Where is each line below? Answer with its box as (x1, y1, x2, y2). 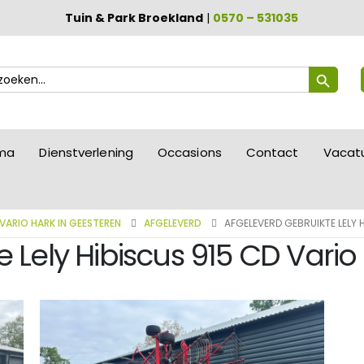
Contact (245, 144, 299, 161)
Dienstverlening (39, 144, 133, 161)
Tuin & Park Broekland (65, 10, 204, 26)
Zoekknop (307, 58, 362, 74)
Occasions (157, 144, 222, 161)
